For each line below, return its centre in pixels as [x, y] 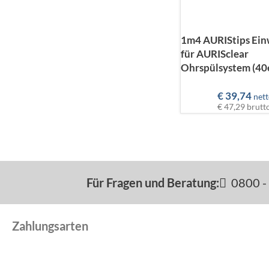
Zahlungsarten [50, 226]
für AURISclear [215, 53]
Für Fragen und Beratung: [153, 183]
